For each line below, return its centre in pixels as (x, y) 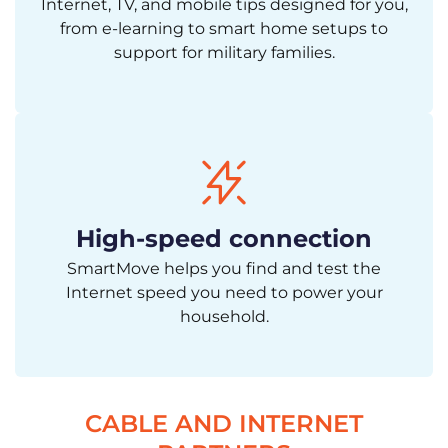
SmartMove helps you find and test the (224, 269)
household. (224, 317)
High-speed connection (224, 239)
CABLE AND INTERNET (224, 424)
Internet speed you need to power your (224, 293)
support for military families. (224, 53)
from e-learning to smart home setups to (224, 29)
